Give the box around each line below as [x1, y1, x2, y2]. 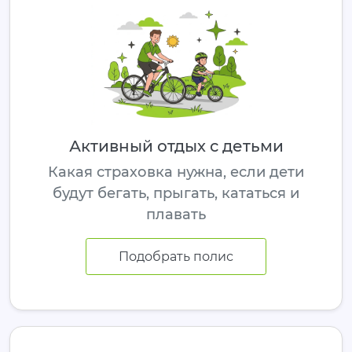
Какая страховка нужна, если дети [48, 163, 304, 181]
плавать [146, 206, 206, 224]
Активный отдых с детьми [68, 137, 284, 156]
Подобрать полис [119, 248, 233, 264]
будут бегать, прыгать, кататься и [53, 185, 299, 203]
